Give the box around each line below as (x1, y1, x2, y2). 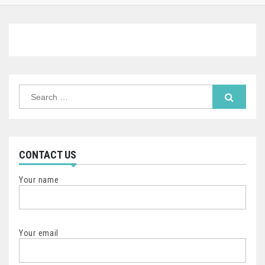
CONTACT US (19, 148, 76, 161)
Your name (19, 175, 59, 185)
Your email (19, 228, 59, 238)
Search (18, 84, 42, 94)
